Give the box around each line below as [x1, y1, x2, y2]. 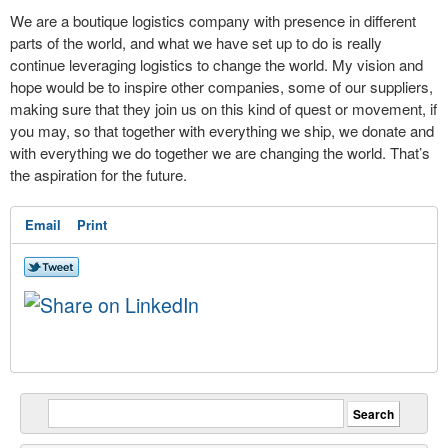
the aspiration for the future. [10, 163, 187, 185]
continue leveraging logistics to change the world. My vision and [10, 53, 423, 75]
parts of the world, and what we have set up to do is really [10, 31, 382, 53]
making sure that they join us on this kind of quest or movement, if [10, 97, 437, 119]
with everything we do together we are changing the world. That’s [10, 141, 430, 163]
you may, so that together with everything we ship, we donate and [10, 119, 434, 141]
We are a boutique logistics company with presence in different [10, 9, 416, 31]
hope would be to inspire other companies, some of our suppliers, [10, 75, 433, 97]
